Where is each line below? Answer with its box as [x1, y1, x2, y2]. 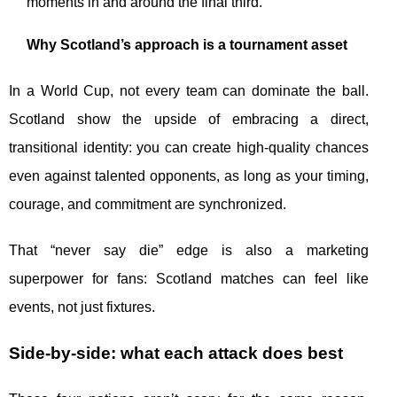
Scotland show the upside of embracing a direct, [9, 112, 369, 128]
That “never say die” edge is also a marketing [9, 243, 369, 259]
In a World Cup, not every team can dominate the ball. [9, 83, 369, 99]
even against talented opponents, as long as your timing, [9, 168, 369, 184]
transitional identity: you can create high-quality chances [9, 140, 369, 156]
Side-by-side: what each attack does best [9, 344, 343, 363]
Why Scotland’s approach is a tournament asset [27, 37, 347, 53]
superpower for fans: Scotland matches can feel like [9, 271, 369, 287]
